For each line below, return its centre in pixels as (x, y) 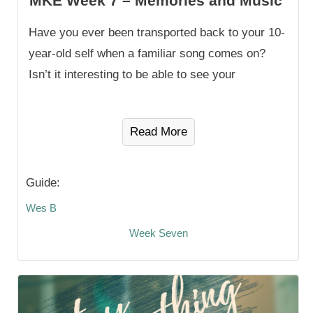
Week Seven (158, 233)
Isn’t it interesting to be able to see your (132, 75)
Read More (158, 132)
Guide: (43, 183)
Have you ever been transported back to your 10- (157, 33)
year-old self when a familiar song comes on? (147, 54)
